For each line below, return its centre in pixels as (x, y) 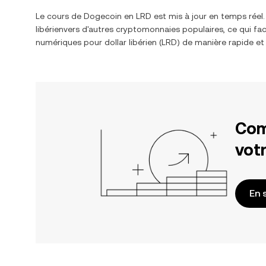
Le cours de (60, 16)
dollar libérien (131, 42)
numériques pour (70, 42)
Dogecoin (103, 16)
